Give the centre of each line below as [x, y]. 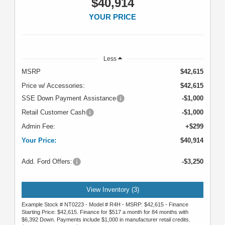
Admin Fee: [38, 126]
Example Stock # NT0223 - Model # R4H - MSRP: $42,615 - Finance [105, 205]
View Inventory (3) [113, 189]
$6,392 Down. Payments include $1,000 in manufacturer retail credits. [106, 220]
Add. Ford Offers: [47, 161]
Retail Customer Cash [53, 112]
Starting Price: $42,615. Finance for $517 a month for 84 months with [105, 212]
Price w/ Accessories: [53, 85]
